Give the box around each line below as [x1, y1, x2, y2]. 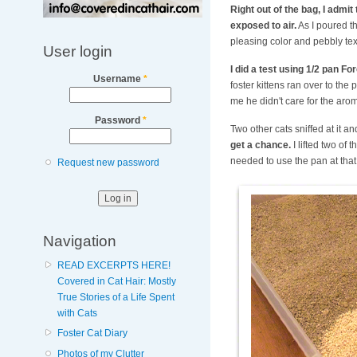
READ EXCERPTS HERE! [57, 260, 171, 272]
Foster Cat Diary [57, 328, 127, 339]
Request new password [57, 156, 159, 168]
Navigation [42, 231, 116, 249]
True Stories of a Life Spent [57, 292, 175, 304]
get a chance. [229, 139, 291, 151]
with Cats [57, 308, 97, 320]
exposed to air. [229, 20, 296, 32]
